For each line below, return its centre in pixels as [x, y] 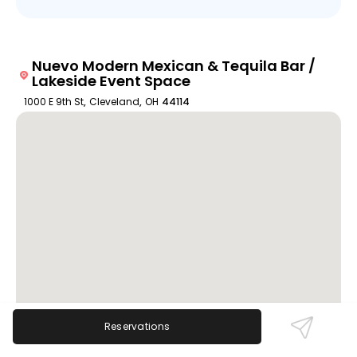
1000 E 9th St [53, 102]
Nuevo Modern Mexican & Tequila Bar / [173, 66]
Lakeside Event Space [111, 81]
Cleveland [114, 102]
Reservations [137, 326]
